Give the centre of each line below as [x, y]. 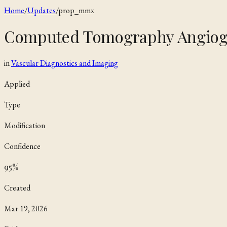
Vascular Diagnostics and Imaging [65, 63]
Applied [17, 84]
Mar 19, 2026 [26, 208]
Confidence [22, 146]
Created [17, 187]
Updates [42, 10]
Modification [25, 125]
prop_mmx [76, 10]
